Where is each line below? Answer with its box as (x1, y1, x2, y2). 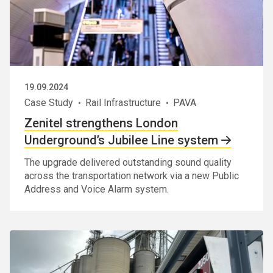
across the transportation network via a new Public (24, 169, 239, 182)
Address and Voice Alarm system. (24, 183, 169, 195)
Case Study (24, 96, 73, 108)
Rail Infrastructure (85, 96, 161, 108)
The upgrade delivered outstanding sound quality (24, 156, 232, 168)
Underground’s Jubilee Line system (24, 132, 218, 147)
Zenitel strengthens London (24, 115, 178, 130)
